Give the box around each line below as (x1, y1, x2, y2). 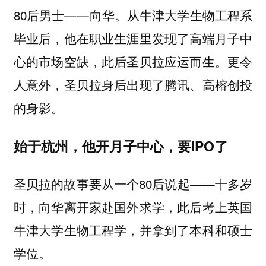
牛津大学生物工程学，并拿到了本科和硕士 (13, 221, 253, 239)
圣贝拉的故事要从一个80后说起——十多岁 (13, 175, 253, 193)
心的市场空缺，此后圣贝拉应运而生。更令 (13, 52, 253, 71)
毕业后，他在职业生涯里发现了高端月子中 (13, 29, 253, 47)
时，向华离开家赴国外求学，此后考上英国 (13, 198, 253, 216)
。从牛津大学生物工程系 (114, 6, 253, 24)
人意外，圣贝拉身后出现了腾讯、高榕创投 (13, 75, 253, 94)
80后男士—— (13, 6, 90, 24)
